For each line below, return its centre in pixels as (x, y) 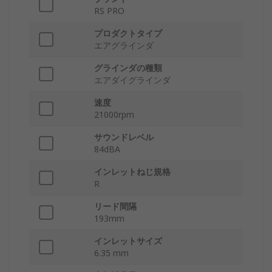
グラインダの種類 (128, 68)
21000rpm (114, 115)
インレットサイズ (128, 241)
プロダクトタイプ (128, 33)
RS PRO (109, 11)
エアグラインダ (124, 46)
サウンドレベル (124, 137)
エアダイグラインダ (132, 80)
